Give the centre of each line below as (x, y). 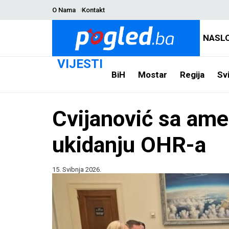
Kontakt (93, 10)
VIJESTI (80, 64)
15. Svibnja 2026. (77, 169)
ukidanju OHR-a (129, 145)
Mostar (152, 74)
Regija (192, 74)
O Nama (64, 10)
